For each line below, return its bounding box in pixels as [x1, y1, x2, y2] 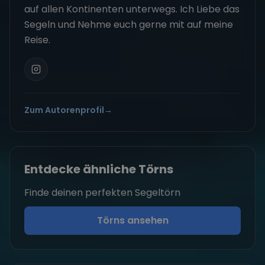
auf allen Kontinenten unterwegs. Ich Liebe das [24, 2, 240, 16]
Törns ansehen [96, 213, 169, 227]
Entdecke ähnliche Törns [24, 160, 173, 177]
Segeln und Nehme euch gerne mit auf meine [24, 17, 233, 31]
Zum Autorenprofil [24, 104, 104, 116]
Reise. [24, 33, 50, 47]
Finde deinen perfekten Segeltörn [24, 185, 180, 199]
